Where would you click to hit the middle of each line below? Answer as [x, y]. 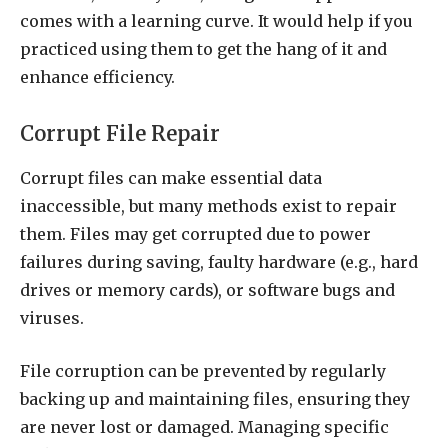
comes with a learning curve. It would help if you [216, 21]
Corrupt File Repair [120, 134]
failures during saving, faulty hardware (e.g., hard [219, 262]
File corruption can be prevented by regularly [203, 371]
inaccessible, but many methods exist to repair [208, 206]
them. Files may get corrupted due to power [195, 234]
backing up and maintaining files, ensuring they [215, 399]
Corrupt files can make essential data [171, 178]
